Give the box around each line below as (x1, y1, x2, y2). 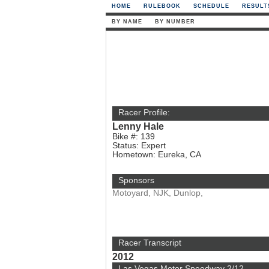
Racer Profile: (118, 108, 170, 117)
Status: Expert (112, 141, 166, 150)
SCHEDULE (193, 3, 229, 9)
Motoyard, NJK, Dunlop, (112, 189, 203, 198)
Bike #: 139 (112, 132, 155, 141)
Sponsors (118, 176, 154, 185)
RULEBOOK (144, 3, 181, 9)
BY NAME (112, 19, 142, 25)
